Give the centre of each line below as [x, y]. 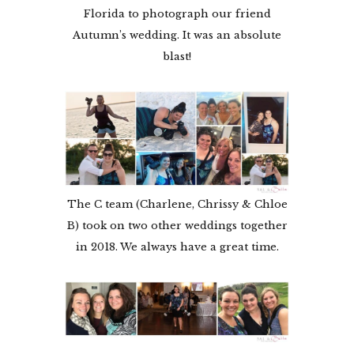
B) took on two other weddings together [177, 226]
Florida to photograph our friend [177, 14]
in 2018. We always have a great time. [177, 247]
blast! [177, 57]
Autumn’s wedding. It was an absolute [177, 36]
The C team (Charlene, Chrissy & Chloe [177, 205]
